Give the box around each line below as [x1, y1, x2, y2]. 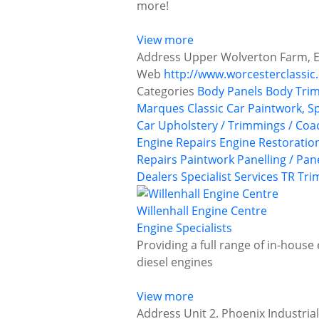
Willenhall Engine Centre [137, 203, 267, 219]
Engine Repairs [137, 135, 216, 151]
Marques [137, 100, 184, 117]
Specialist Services [181, 169, 278, 185]
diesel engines [137, 254, 213, 271]
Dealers [137, 169, 178, 185]
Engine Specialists [137, 220, 232, 236]
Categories [137, 83, 194, 100]
